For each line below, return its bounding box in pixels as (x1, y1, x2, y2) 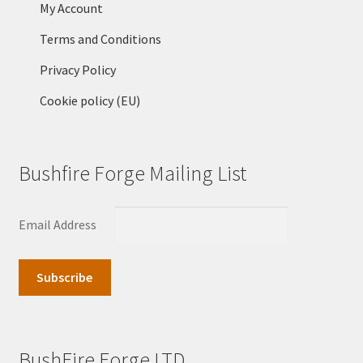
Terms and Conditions (39, 31, 161, 48)
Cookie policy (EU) (39, 92, 140, 109)
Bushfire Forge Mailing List (18, 160, 246, 187)
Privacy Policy (39, 62, 116, 79)
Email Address (18, 216, 99, 233)
